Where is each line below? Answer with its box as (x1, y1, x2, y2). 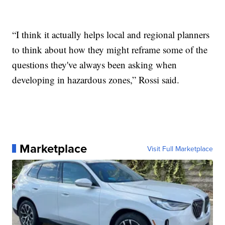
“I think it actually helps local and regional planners (12, 28, 210, 41)
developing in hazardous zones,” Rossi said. (12, 73, 180, 86)
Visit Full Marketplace (147, 143, 213, 154)
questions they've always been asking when (12, 58, 177, 71)
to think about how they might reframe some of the (12, 43, 208, 56)
